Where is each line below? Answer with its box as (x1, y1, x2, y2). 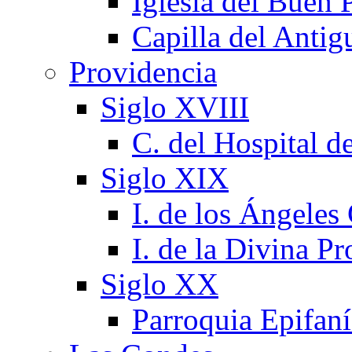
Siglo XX (101, 267, 218, 301)
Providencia (69, 55, 217, 89)
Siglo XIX (101, 161, 229, 195)
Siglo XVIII (101, 90, 249, 124)
